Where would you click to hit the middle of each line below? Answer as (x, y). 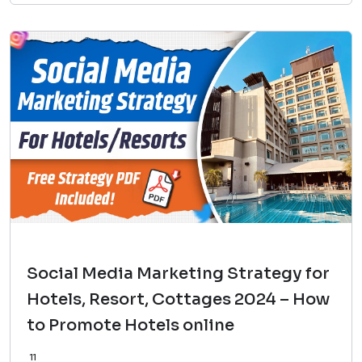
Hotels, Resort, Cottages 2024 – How (178, 299)
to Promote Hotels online (130, 325)
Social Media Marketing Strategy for (178, 273)
